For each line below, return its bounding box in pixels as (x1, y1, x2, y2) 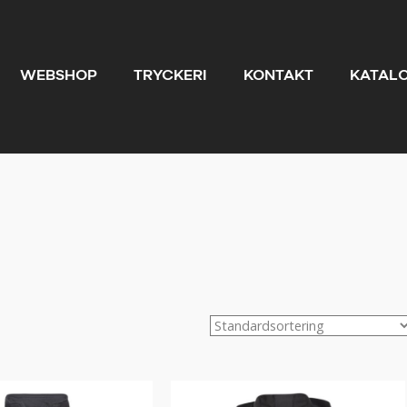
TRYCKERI (134, 68, 207, 84)
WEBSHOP (20, 68, 97, 84)
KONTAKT (243, 68, 313, 84)
